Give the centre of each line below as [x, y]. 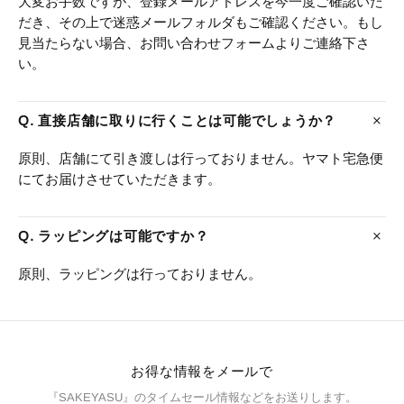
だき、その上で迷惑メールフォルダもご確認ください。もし [201, 23]
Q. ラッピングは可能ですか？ [114, 236]
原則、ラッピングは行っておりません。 [140, 274]
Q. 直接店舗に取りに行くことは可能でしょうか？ [177, 121]
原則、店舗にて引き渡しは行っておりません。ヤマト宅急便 [201, 159]
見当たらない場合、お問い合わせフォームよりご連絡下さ [194, 43]
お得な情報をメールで [202, 372]
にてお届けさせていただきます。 [119, 179]
